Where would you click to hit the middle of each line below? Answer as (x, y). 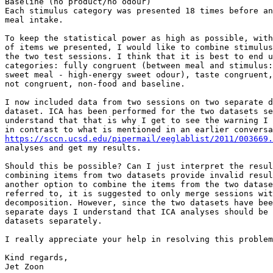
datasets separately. (54, 221)
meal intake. (34, 20)
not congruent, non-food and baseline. (95, 84)
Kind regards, (37, 258)
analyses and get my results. (73, 148)
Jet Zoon (24, 267)
